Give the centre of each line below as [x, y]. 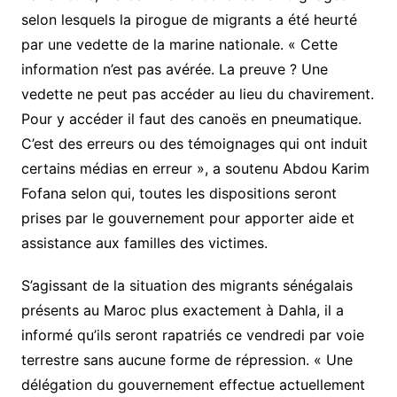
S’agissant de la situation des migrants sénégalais [187, 286]
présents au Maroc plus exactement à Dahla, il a [182, 311]
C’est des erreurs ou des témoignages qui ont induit [194, 144]
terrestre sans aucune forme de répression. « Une [187, 360]
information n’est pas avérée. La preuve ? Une [174, 70]
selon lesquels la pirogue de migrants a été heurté [189, 20]
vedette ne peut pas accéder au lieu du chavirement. [197, 94]
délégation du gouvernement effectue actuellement [193, 385]
